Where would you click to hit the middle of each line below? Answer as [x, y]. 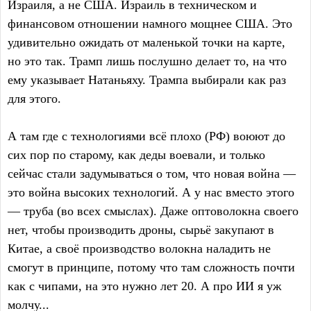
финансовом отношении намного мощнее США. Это [150, 24]
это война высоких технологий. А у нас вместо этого [151, 193]
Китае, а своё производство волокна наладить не [139, 249]
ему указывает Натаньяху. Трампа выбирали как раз [147, 80]
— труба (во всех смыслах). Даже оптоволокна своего [153, 211]
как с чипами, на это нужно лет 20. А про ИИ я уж [144, 286]
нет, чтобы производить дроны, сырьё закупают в [141, 230]
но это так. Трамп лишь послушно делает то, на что [147, 61]
